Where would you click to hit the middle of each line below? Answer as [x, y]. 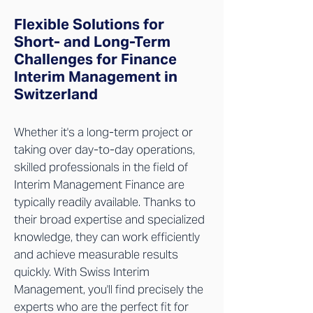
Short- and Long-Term [92, 42]
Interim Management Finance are [99, 184]
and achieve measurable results [96, 254]
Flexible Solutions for [89, 24]
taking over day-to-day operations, [104, 150]
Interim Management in [96, 77]
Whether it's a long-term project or [103, 132]
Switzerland [56, 94]
